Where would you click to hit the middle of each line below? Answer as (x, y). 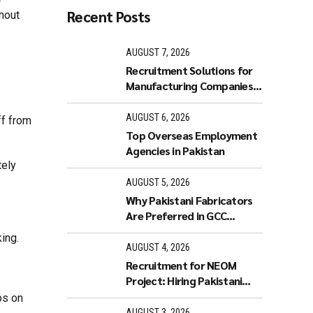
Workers (146, 296)
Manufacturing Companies (189, 86)
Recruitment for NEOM (181, 265)
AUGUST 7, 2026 (158, 52)
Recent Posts (109, 17)
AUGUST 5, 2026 (158, 182)
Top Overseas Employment (191, 136)
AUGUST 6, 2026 (158, 117)
